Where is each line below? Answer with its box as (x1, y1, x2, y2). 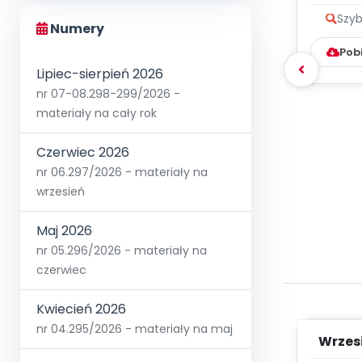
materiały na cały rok (36, 105, 157, 122)
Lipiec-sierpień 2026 (36, 65, 163, 84)
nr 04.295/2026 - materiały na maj (36, 321, 233, 338)
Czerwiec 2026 (36, 143, 129, 162)
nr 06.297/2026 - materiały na (36, 164, 208, 181)
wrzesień (36, 183, 85, 200)
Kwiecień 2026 (36, 300, 126, 319)
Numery (48, 19, 104, 39)
